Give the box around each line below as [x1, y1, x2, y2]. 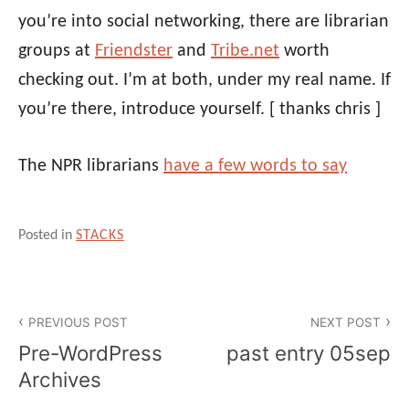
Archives [18, 367, 101, 393]
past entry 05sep [226, 341, 391, 366]
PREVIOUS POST [28, 314, 129, 330]
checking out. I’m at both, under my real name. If [18, 70, 391, 89]
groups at [18, 41, 95, 60]
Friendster [95, 41, 173, 60]
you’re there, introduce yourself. [18, 100, 269, 119]
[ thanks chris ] [269, 100, 381, 119]
